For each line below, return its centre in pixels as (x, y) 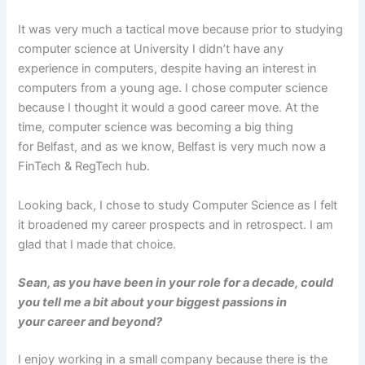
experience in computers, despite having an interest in (168, 69)
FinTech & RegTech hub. (88, 167)
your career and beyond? (92, 322)
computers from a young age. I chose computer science (173, 88)
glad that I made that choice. (101, 244)
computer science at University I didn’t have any (151, 49)
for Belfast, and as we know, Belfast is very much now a (172, 147)
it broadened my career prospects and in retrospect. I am (176, 224)
